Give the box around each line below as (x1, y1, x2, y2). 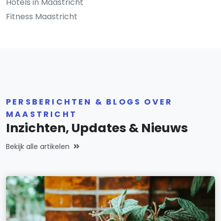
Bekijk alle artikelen (6, 141, 70, 151)
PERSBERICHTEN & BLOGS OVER (6, 96, 173, 108)
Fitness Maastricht (6, 10, 77, 22)
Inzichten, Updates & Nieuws (6, 119, 188, 137)
